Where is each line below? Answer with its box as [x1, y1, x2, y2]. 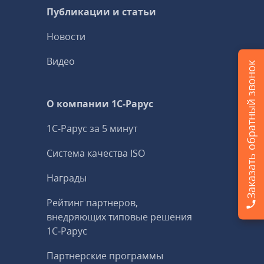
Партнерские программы [47, 249, 164, 262]
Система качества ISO [47, 147, 146, 160]
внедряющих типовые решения [47, 210, 193, 223]
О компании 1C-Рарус [47, 97, 154, 110]
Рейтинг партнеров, [47, 196, 138, 209]
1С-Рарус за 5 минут [47, 122, 138, 135]
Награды [47, 171, 87, 184]
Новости [47, 30, 86, 43]
